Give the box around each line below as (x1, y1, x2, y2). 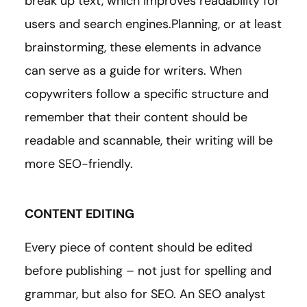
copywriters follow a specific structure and (25, 85, 269, 102)
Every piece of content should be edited (25, 238, 252, 256)
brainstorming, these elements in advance (25, 38, 261, 56)
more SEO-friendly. (25, 155, 133, 172)
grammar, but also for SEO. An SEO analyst (25, 285, 265, 302)
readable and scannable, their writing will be (25, 132, 273, 149)
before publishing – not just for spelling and (25, 262, 271, 279)
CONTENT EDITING (25, 205, 134, 222)
